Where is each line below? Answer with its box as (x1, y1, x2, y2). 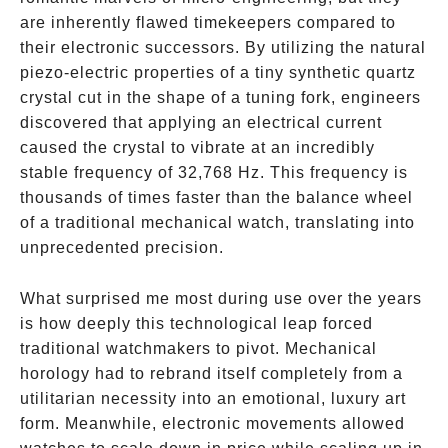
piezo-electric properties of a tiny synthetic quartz (20, 64, 416, 81)
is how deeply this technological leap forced (20, 315, 373, 332)
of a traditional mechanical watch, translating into (20, 214, 415, 231)
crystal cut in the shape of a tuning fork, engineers (20, 89, 421, 106)
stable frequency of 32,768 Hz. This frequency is (20, 164, 408, 181)
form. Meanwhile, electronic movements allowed (20, 415, 405, 432)
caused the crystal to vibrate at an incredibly (20, 139, 375, 156)
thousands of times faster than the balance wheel (20, 189, 413, 206)
